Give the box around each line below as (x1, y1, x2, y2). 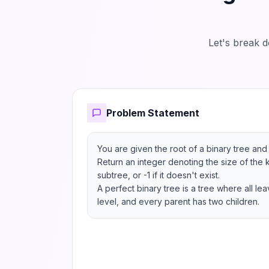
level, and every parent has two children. (97, 196, 259, 207)
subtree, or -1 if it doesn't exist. (97, 170, 220, 180)
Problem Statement (106, 107, 199, 119)
